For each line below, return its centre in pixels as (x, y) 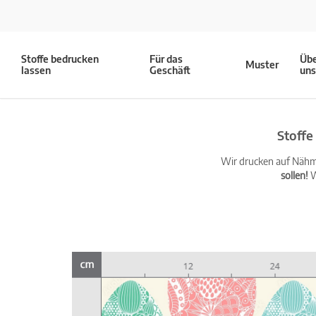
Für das (166, 59)
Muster (262, 65)
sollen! (294, 175)
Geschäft (170, 70)
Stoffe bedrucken (60, 59)
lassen (36, 70)
